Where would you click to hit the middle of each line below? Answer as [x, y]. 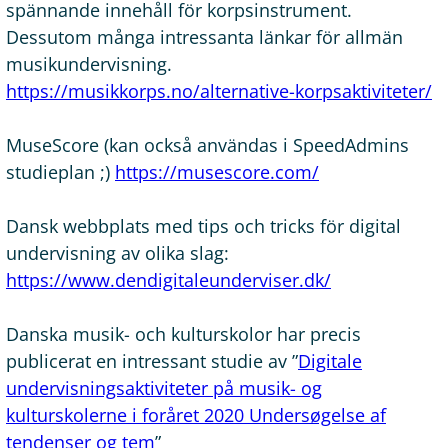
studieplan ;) [60, 171]
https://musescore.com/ [217, 171]
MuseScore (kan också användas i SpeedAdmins [207, 144]
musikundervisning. [89, 63]
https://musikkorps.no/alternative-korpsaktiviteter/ [219, 90]
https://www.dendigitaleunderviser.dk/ [168, 279]
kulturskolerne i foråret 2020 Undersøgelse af [196, 414]
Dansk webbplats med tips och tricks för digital [203, 225]
